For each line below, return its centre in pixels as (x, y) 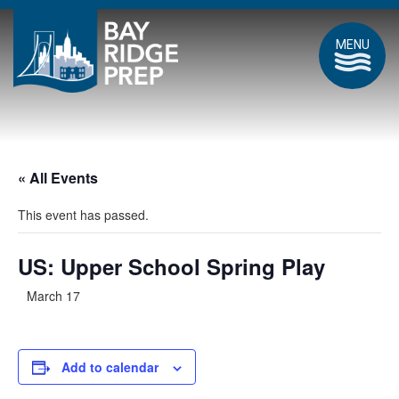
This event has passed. (83, 215)
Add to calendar (110, 367)
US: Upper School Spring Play (171, 266)
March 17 (53, 296)
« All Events (58, 178)
